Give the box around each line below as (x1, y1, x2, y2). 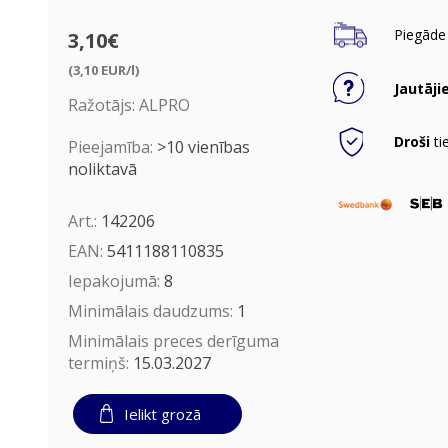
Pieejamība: (67, 135, 153, 158)
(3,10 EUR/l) (67, 60, 139, 79)
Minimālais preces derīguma (67, 329, 279, 352)
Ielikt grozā (123, 403, 201, 424)
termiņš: (67, 351, 133, 374)
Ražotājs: (67, 93, 135, 116)
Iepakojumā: (67, 269, 164, 292)
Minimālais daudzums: (67, 299, 237, 322)
